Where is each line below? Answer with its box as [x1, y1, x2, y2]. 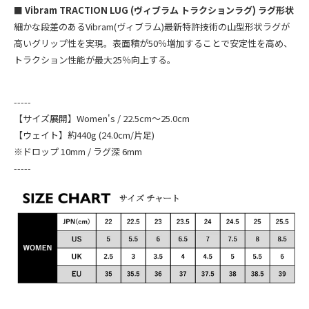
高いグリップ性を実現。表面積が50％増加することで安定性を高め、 [14, 37, 292, 50]
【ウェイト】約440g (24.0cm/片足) [14, 128, 154, 142]
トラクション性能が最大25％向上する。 [14, 53, 176, 67]
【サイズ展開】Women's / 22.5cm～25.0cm [14, 112, 190, 126]
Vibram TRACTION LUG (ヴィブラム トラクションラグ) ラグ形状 [25, 3, 294, 17]
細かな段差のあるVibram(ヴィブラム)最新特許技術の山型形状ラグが [14, 20, 290, 34]
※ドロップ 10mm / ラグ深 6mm [14, 145, 142, 159]
